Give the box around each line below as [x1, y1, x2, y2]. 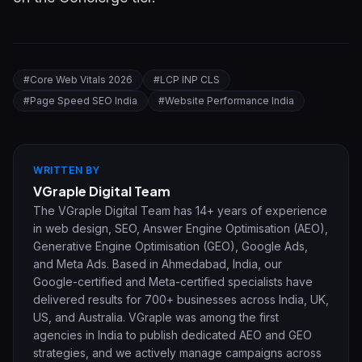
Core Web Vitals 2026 [30, 74, 133, 86]
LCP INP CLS [160, 74, 220, 86]
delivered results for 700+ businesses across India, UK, [33, 293, 329, 306]
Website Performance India [165, 95, 294, 107]
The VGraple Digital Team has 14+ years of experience [33, 204, 327, 217]
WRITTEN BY [33, 164, 100, 176]
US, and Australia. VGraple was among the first [33, 310, 279, 324]
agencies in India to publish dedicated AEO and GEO [33, 328, 312, 342]
